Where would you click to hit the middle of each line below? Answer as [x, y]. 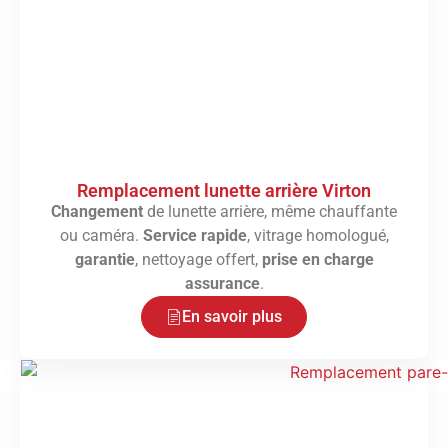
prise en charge [317, 260]
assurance [222, 284]
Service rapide [194, 236]
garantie [104, 260]
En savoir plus [232, 317]
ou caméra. [101, 236]
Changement [97, 212]
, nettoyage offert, [198, 260]
